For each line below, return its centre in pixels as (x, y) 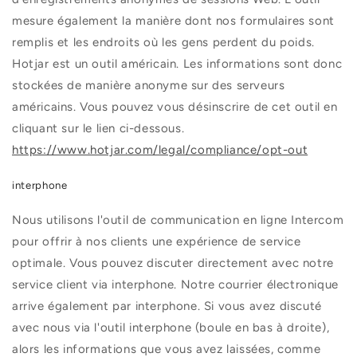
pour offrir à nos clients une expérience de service (157, 241)
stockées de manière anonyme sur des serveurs (149, 86)
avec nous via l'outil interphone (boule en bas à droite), (171, 327)
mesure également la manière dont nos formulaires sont (173, 21)
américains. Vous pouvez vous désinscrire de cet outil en (175, 107)
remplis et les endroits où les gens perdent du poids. (163, 43)
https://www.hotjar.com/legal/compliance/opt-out (160, 150)
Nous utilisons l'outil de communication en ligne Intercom (178, 220)
